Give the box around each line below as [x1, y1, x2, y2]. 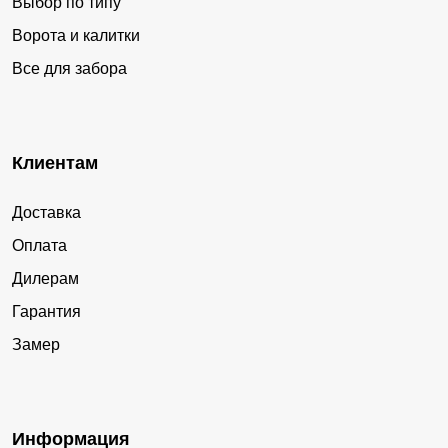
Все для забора [12, 59, 127, 77]
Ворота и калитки [12, 26, 140, 44]
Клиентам [12, 152, 98, 173]
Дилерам [12, 269, 79, 287]
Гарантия [12, 302, 81, 320]
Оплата [12, 236, 67, 254]
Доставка [12, 203, 81, 221]
